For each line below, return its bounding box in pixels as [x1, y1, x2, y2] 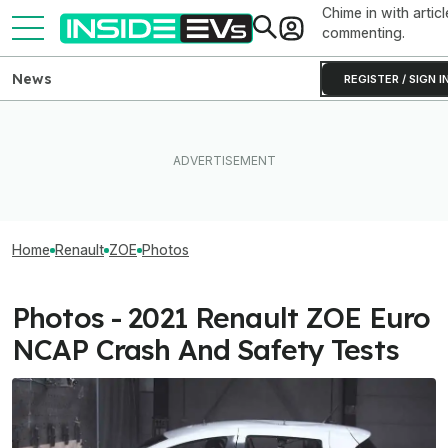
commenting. [322, 24, 405, 41]
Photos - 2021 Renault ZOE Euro [12, 300, 431, 335]
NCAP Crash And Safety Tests [12, 332, 399, 367]
